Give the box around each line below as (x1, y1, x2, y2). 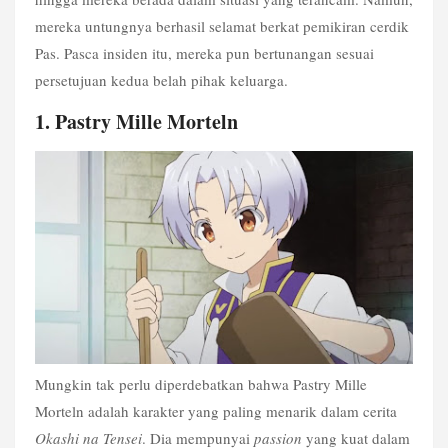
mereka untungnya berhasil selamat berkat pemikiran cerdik (35, 15, 409, 36)
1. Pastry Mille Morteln (35, 107, 238, 137)
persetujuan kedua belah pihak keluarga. (35, 69, 288, 90)
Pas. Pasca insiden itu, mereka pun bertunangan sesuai (35, 42, 374, 63)
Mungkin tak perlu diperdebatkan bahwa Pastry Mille (35, 373, 367, 394)
